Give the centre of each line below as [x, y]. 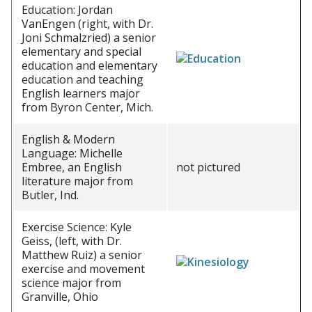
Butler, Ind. [50, 195]
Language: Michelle [72, 153]
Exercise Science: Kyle [77, 227]
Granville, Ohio [60, 297]
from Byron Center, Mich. [87, 107]
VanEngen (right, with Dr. [87, 24]
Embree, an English [72, 167]
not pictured [208, 167]
